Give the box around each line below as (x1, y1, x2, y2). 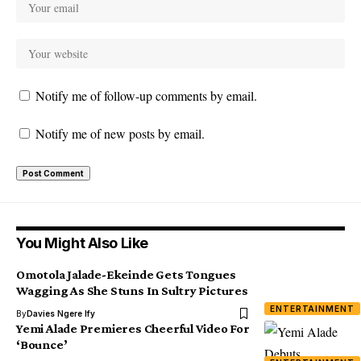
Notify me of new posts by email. (35, 125, 205, 142)
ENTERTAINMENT (270, 304, 355, 313)
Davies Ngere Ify (27, 309, 95, 318)
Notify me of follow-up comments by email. (35, 87, 257, 104)
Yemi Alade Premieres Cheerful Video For (16, 322, 250, 335)
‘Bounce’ (16, 338, 68, 351)
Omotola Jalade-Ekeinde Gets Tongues (16, 268, 236, 281)
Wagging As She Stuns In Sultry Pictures (16, 284, 248, 297)
